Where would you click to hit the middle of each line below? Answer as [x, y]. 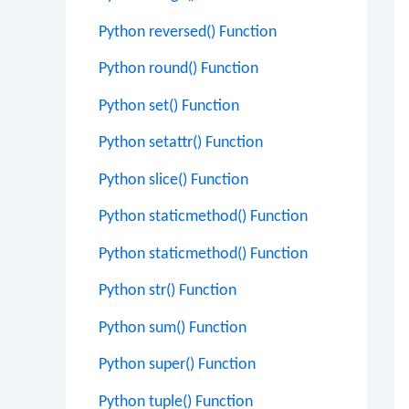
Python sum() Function [173, 328]
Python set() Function [169, 106]
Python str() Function [168, 291]
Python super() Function [177, 365]
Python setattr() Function [181, 143]
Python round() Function [178, 69]
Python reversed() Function [188, 32]
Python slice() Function [173, 180]
